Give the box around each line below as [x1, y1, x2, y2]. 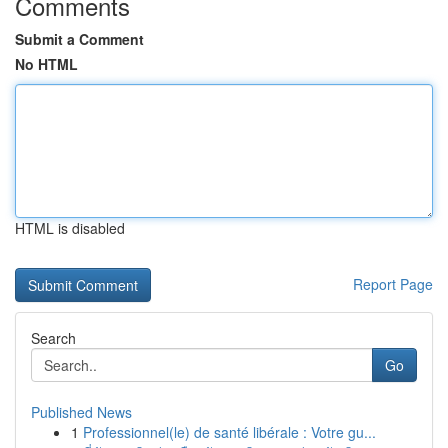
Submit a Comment [15, 29, 144, 49]
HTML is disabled [15, 218, 125, 238]
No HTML [15, 54, 78, 74]
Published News [31, 402, 132, 422]
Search [31, 328, 76, 348]
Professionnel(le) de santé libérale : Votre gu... [83, 422, 376, 442]
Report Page [353, 274, 433, 294]
